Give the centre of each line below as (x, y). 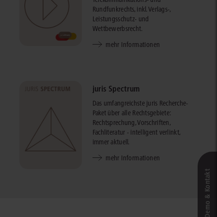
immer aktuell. (111, 142)
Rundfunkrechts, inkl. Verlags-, (132, 9)
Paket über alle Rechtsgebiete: (132, 113)
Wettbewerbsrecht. (117, 29)
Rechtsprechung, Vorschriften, (131, 123)
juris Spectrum (116, 89)
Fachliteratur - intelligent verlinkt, (136, 132)
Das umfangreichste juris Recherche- (140, 103)
